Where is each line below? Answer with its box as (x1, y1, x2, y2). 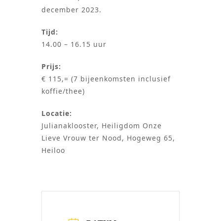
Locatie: (41, 109, 72, 118)
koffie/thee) (41, 86, 85, 96)
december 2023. (41, 5, 102, 15)
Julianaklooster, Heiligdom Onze (41, 121, 162, 131)
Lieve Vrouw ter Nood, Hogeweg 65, (41, 133, 175, 143)
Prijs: (41, 62, 61, 72)
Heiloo (41, 146, 65, 155)
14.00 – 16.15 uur (41, 39, 107, 49)
